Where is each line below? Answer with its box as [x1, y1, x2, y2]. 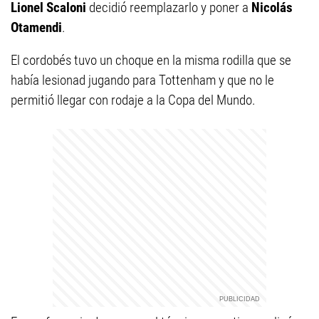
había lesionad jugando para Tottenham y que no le [11, 72, 274, 88]
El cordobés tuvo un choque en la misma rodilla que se [11, 52, 291, 68]
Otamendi [11, 19, 62, 36]
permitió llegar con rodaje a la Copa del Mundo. [11, 92, 256, 108]
